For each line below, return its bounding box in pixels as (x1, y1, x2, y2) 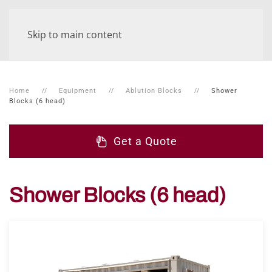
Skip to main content (27, 28, 122, 41)
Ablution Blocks (126, 87, 182, 95)
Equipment (59, 87, 97, 95)
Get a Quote (113, 135, 177, 148)
